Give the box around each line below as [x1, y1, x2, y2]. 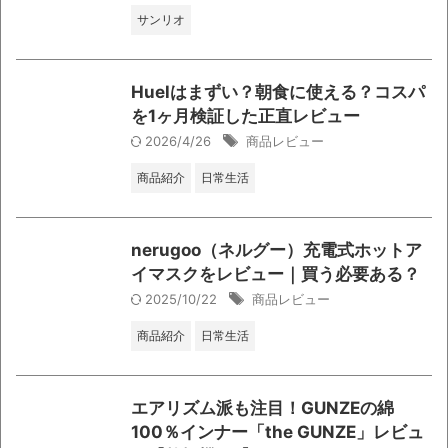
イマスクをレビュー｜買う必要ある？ [131, 263, 420, 284]
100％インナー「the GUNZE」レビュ [131, 421, 424, 442]
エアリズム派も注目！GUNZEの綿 [131, 397, 394, 418]
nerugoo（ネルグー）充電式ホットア [131, 239, 422, 260]
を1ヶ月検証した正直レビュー [131, 105, 360, 126]
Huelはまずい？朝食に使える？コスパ [131, 81, 425, 102]
